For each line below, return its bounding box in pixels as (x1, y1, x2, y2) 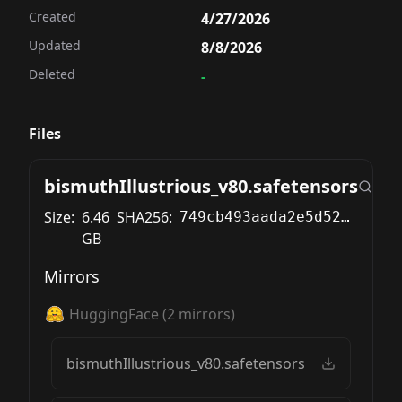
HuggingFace (69, 304, 159, 324)
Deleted (29, 66, 75, 83)
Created (29, 8, 76, 25)
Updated (29, 37, 81, 54)
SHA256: (117, 207, 172, 227)
